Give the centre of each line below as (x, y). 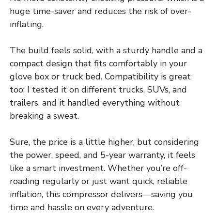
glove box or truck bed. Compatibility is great (100, 77)
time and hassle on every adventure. (82, 208)
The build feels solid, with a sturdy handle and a (106, 51)
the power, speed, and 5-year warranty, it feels (102, 155)
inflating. (27, 24)
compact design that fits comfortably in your (98, 64)
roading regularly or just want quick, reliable (99, 181)
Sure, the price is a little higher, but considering (104, 142)
